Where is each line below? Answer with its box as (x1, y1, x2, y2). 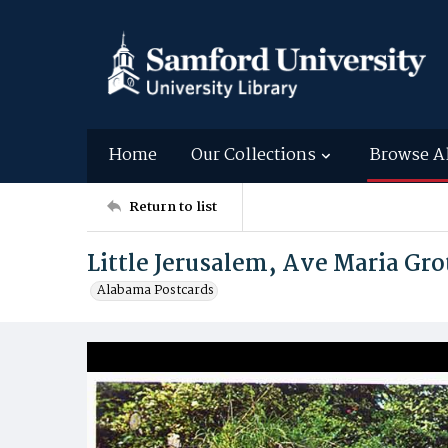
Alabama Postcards (97, 280, 214, 301)
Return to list (129, 195, 217, 218)
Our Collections (191, 142, 316, 169)
